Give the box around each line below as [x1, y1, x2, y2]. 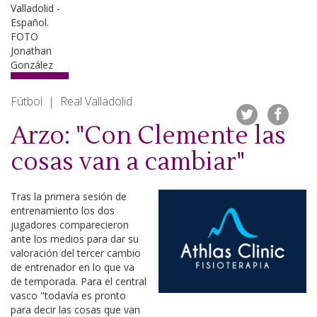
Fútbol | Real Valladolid [11, 93, 132, 109]
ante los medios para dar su [11, 232, 139, 246]
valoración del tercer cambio [11, 246, 141, 260]
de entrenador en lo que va [11, 260, 134, 274]
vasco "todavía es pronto [11, 289, 126, 302]
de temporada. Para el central [11, 275, 146, 288]
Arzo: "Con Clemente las [11, 121, 286, 151]
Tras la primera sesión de [11, 190, 127, 203]
